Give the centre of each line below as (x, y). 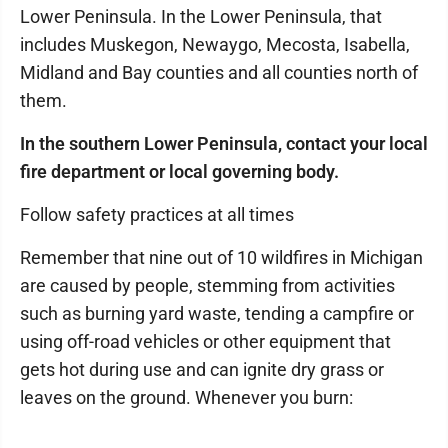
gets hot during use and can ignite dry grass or (202, 369)
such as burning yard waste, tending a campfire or (217, 313)
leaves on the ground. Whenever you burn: (186, 397)
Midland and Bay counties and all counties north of (219, 72)
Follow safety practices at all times (157, 214)
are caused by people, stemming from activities (207, 285)
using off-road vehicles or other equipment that (205, 341)
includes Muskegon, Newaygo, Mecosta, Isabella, (215, 44)
